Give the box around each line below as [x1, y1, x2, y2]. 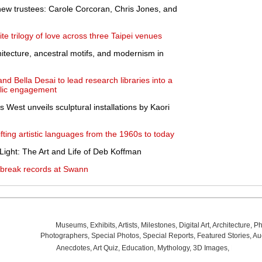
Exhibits [89, 221, 115, 229]
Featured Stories [196, 232, 250, 240]
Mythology [157, 244, 189, 252]
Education [121, 244, 154, 252]
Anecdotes [56, 244, 90, 252]
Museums [55, 221, 87, 229]
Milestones [140, 221, 175, 229]
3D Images [192, 244, 227, 252]
